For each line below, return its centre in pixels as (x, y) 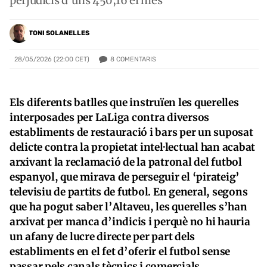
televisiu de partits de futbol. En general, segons (129, 192)
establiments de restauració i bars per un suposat (131, 132)
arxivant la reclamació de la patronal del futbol (126, 162)
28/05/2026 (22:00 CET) (52, 60)
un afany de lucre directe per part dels (103, 236)
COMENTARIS (136, 59)
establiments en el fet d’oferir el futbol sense (120, 251)
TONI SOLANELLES (59, 33)
